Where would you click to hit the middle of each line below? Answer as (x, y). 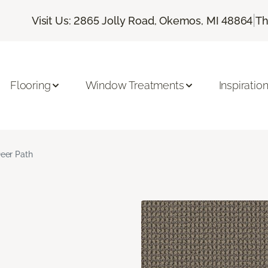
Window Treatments (135, 86)
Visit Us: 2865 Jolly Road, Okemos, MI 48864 (142, 20)
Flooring (31, 86)
